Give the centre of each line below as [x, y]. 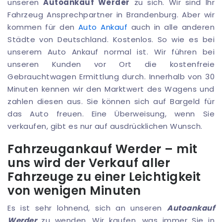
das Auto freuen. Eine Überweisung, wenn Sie [111, 114]
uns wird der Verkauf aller [89, 163]
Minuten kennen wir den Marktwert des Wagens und [111, 89]
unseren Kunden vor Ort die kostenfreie [111, 64]
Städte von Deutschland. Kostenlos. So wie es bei [111, 40]
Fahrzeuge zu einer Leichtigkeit [104, 177]
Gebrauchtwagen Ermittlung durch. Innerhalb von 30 [111, 77]
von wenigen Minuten [74, 191]
